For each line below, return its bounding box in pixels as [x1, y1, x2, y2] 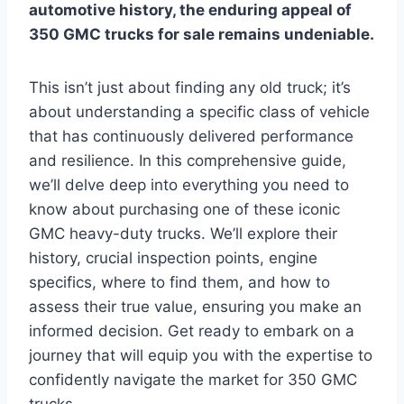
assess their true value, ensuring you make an [29, 297, 362, 316]
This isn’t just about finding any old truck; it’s [29, 78, 351, 96]
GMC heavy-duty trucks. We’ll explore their [29, 224, 337, 243]
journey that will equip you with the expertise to [29, 345, 372, 364]
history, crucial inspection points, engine [29, 248, 317, 267]
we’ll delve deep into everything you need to [29, 175, 349, 194]
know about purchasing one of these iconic [29, 199, 340, 218]
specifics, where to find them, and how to [29, 272, 330, 291]
